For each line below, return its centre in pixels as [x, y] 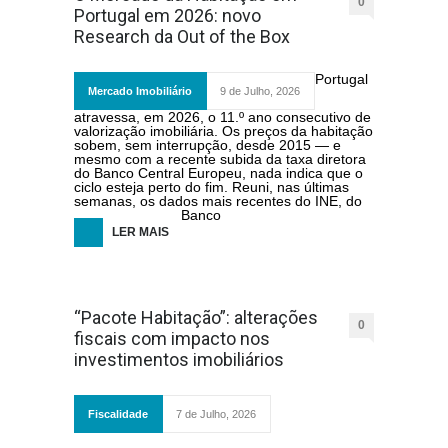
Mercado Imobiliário [140, 91]
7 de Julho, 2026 [216, 414]
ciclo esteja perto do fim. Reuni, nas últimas [211, 187]
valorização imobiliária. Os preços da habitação [223, 131]
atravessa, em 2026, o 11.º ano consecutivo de [222, 117]
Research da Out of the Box [182, 36]
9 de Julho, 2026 [260, 91]
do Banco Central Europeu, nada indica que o [218, 173]
